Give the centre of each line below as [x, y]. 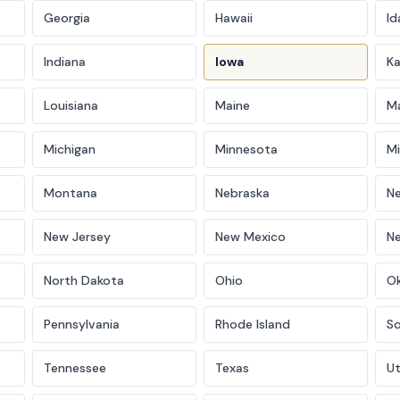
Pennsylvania [82, 324]
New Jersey [77, 236]
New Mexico [250, 236]
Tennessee [75, 367]
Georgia [67, 17]
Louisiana [71, 105]
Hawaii [234, 17]
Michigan [70, 149]
